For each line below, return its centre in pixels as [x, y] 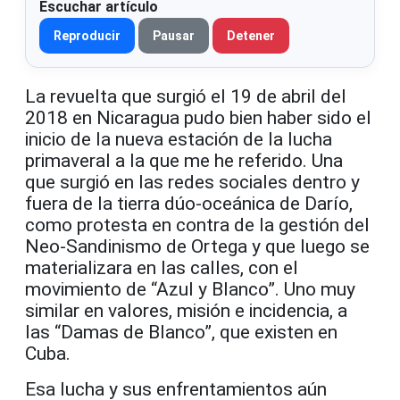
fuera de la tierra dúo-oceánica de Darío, [189, 203]
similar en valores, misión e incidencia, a [186, 310]
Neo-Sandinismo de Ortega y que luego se [197, 246]
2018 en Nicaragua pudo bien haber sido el [198, 117]
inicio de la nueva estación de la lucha [179, 139]
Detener [251, 35]
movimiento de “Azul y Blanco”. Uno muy [190, 289]
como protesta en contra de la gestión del [197, 225]
